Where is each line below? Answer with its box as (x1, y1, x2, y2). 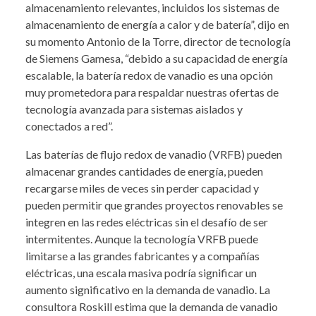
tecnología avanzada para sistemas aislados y (25, 102, 243, 116)
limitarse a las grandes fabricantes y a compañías (25, 249, 260, 263)
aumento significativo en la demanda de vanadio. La (25, 283, 270, 297)
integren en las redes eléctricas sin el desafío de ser (25, 215, 268, 229)
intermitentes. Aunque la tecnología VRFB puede (25, 232, 258, 246)
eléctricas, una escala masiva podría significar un (25, 266, 257, 280)
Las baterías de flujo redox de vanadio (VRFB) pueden (25, 147, 282, 162)
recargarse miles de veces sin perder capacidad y (25, 181, 259, 195)
